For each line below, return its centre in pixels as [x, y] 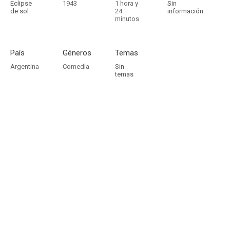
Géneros [77, 53]
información [185, 11]
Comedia [76, 66]
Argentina [25, 66]
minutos [127, 19]
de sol [20, 11]
